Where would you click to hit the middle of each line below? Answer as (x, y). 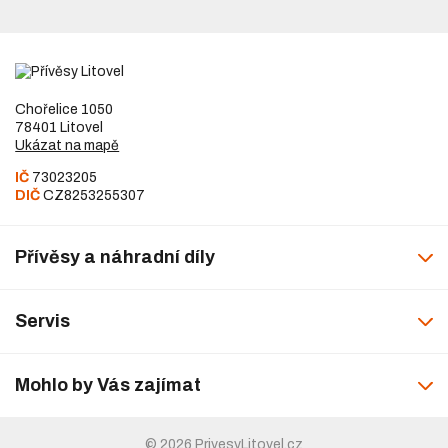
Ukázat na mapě (67, 145)
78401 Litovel (59, 127)
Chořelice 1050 (64, 109)
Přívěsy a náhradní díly (115, 257)
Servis (43, 321)
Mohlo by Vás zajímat (108, 385)
